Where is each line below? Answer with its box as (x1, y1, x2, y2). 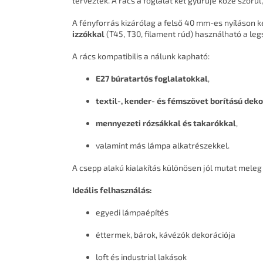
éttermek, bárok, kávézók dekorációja (96, 229, 235, 240)
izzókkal (72, 28, 104, 39)
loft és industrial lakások (96, 251, 187, 262)
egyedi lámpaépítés (96, 207, 168, 217)
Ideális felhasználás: (72, 184, 152, 195)
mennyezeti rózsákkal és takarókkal (96, 117, 236, 128)
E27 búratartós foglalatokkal (96, 73, 208, 83)
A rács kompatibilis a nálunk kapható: (72, 50, 210, 61)
